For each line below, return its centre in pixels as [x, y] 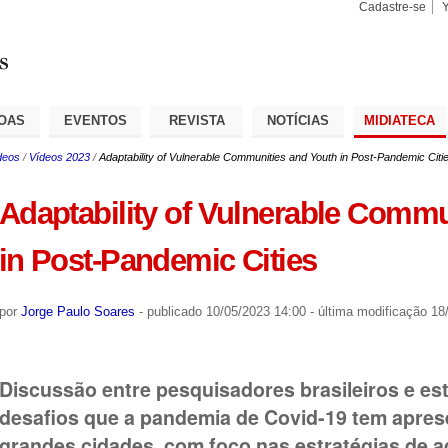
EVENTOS [95, 120]
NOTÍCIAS [298, 120]
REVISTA [196, 120]
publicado [174, 311]
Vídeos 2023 [59, 156]
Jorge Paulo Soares [77, 311]
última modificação [372, 311]
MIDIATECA [400, 120]
